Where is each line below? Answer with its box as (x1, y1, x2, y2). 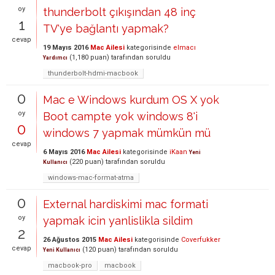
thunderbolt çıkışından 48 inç (43, 6, 196, 18)
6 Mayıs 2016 (43, 148, 85, 156)
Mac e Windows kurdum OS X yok (43, 93, 219, 106)
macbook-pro (48, 261, 92, 269)
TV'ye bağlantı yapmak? (43, 22, 169, 35)
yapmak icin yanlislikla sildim (43, 214, 193, 227)
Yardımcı (43, 55, 68, 61)
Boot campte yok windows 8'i (43, 110, 198, 123)
